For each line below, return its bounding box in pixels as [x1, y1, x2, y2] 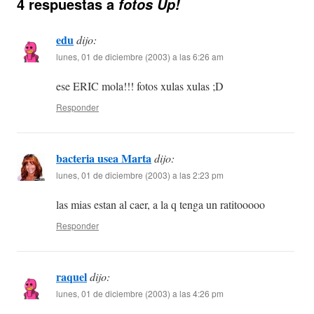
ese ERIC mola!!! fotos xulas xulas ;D [56, 78, 224, 94]
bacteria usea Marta [56, 150, 151, 167]
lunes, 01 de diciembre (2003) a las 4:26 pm [56, 287, 224, 300]
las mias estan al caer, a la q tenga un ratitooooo [56, 197, 265, 212]
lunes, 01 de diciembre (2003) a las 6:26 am [56, 50, 224, 63]
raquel [56, 268, 87, 285]
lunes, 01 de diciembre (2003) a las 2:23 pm [56, 169, 224, 182]
